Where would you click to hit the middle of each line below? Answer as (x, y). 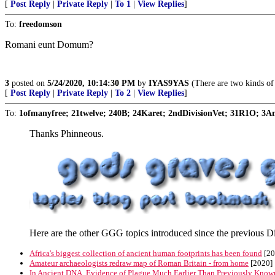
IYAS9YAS (169, 83)
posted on (28, 83)
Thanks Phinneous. (67, 134)
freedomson (41, 24)
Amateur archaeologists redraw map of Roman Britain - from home (139, 263)
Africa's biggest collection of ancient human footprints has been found (146, 253)
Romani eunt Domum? (49, 45)
